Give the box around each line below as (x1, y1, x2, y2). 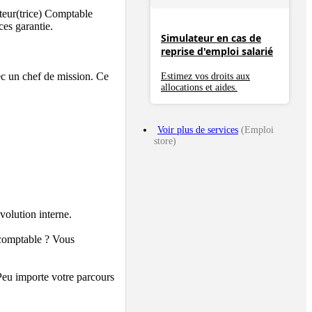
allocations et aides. (161, 81, 237, 93)
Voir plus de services (157, 124, 238, 135)
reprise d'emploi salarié (161, 45, 273, 58)
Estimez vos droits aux (161, 70, 250, 81)
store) (154, 135, 176, 146)
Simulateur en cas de (161, 31, 261, 45)
